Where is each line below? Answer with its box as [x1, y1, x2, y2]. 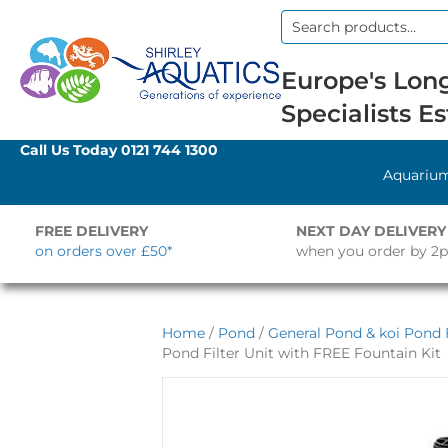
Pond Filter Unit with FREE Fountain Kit [162, 344, 441, 362]
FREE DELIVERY [35, 222, 148, 240]
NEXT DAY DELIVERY [295, 222, 446, 240]
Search [279, 26, 331, 45]
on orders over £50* [35, 242, 172, 260]
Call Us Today [20, 141, 121, 159]
